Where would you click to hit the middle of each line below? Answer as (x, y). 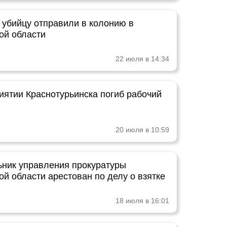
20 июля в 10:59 (142, 130)
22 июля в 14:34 (142, 59)
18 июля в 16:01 (142, 201)
